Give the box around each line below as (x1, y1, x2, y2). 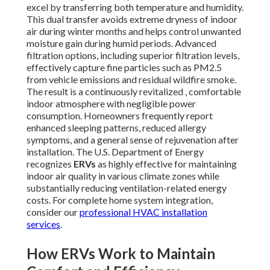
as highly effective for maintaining (96, 158, 237, 170)
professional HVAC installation (80, 206, 207, 218)
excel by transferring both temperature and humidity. (27, 1, 243, 13)
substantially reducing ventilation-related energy (27, 182, 227, 194)
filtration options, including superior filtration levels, (27, 49, 239, 61)
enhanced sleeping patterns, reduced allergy (27, 122, 206, 134)
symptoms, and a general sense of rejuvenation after (27, 134, 239, 146)
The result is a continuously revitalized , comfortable (27, 86, 241, 98)
